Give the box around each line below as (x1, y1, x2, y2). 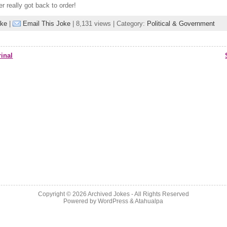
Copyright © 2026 (37, 191, 88, 198)
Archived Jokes (87, 191, 130, 198)
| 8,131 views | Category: (70, 20, 147, 28)
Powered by (63, 198, 98, 205)
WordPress (98, 198, 129, 205)
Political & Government (147, 20, 215, 28)
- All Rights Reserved (129, 191, 189, 198)
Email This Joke (23, 20, 71, 28)
